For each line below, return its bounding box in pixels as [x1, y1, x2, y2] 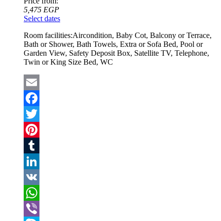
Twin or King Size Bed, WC [24, 58, 113, 67]
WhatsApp [24, 204, 57, 213]
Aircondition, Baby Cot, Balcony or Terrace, [73, 31, 212, 40]
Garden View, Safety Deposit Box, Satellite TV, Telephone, [24, 49, 209, 58]
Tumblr [24, 157, 46, 166]
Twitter [24, 125, 46, 134]
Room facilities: [24, 31, 73, 40]
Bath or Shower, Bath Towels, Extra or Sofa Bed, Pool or [24, 40, 203, 49]
